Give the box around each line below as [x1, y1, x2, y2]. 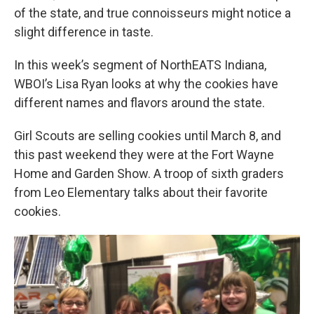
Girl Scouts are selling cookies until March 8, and [14, 128, 281, 143]
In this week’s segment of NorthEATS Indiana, [14, 57, 266, 72]
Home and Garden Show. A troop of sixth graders [14, 166, 284, 181]
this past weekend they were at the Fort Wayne [14, 147, 274, 162]
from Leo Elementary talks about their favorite [14, 185, 268, 200]
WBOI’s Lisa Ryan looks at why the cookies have [14, 76, 278, 91]
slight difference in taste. [14, 25, 153, 39]
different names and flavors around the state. [14, 95, 265, 110]
